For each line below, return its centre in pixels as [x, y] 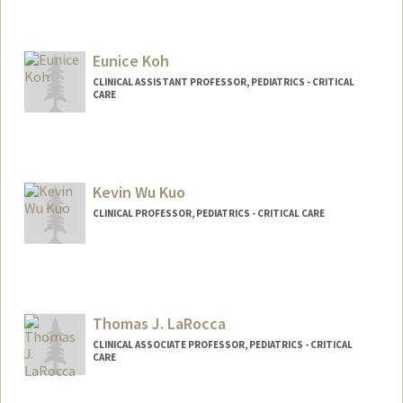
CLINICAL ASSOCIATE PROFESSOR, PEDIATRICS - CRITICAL [222, 344]
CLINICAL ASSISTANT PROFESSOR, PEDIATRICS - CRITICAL [223, 82]
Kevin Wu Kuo [139, 193]
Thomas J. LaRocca [159, 323]
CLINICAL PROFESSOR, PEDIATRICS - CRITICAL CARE [208, 214]
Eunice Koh [130, 61]
